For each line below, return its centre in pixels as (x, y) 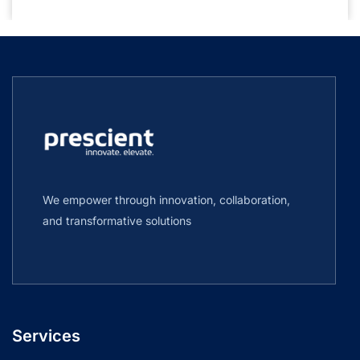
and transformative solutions (117, 220)
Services (46, 335)
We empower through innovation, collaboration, (166, 199)
